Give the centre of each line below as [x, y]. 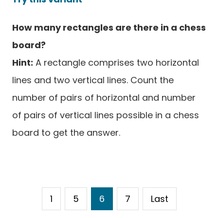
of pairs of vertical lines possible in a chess [106, 115]
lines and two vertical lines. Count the [93, 80]
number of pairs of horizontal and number [104, 97]
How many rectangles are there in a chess [109, 27]
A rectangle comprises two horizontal [116, 62]
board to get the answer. [66, 132]
